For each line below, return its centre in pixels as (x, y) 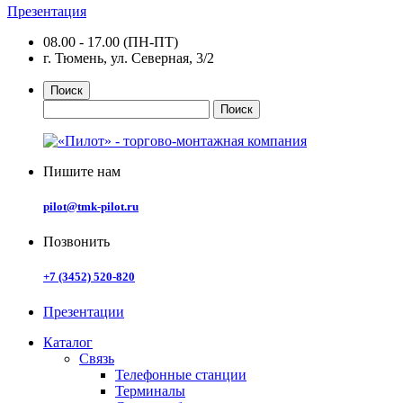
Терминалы (150, 391)
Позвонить (76, 242)
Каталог (68, 343)
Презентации (84, 312)
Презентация (47, 11)
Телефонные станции (181, 375)
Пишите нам (82, 171)
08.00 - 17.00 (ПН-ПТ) (111, 41)
